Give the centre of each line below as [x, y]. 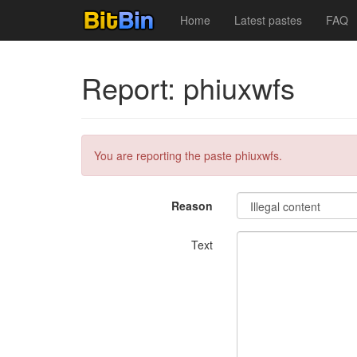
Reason [192, 206]
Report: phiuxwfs [188, 87]
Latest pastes [268, 20]
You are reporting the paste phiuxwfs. [188, 155]
